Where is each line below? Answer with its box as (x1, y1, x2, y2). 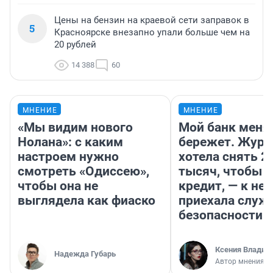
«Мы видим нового (18, 119, 133, 135)
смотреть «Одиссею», (18, 163, 149, 179)
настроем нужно (18, 149, 119, 164)
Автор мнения (215, 257, 264, 266)
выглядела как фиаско (18, 193, 155, 208)
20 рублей (54, 38, 96, 50)
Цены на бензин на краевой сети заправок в (54, 14, 249, 26)
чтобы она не (18, 178, 98, 193)
